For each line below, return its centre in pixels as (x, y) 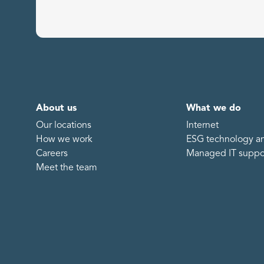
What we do (213, 109)
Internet (202, 126)
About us (56, 109)
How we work (64, 140)
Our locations (64, 126)
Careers (52, 154)
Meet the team (67, 168)
